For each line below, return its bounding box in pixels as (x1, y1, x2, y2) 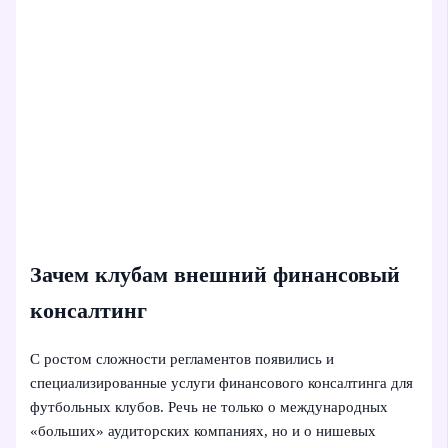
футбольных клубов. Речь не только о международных (30, 399, 389, 416)
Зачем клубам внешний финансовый (30, 262, 401, 287)
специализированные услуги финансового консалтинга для (30, 375, 414, 392)
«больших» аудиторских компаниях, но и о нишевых (30, 423, 377, 440)
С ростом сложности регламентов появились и (30, 351, 335, 368)
